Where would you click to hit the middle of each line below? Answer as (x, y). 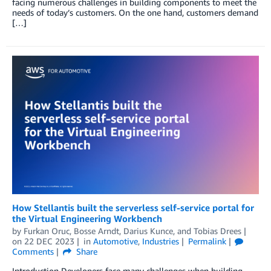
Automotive (115, 241)
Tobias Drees (217, 230)
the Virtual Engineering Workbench (87, 218)
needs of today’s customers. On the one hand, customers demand (135, 12)
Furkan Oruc (47, 230)
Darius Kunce (148, 230)
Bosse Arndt (96, 230)
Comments (33, 251)
